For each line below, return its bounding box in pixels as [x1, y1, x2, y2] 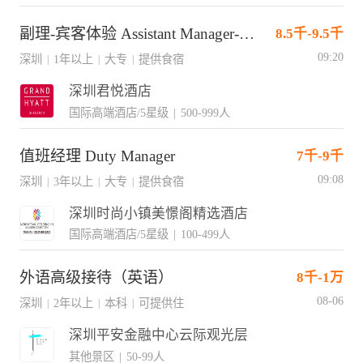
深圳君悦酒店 [68, 83, 152, 100]
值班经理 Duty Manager [19, 147, 175, 164]
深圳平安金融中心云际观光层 [68, 327, 248, 344]
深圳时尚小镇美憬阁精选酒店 [68, 205, 248, 221]
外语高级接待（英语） [19, 269, 173, 287]
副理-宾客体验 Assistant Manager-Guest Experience [238, 25, 254, 43]
